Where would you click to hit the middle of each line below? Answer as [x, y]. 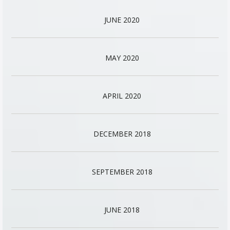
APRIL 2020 [122, 96]
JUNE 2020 [122, 20]
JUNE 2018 [122, 210]
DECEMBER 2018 [122, 134]
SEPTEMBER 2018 [122, 172]
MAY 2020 [122, 58]
